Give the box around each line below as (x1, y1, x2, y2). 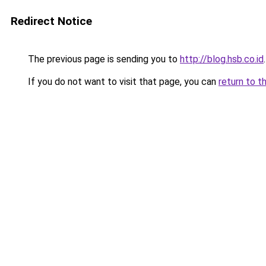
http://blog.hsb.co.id (180, 53, 264, 65)
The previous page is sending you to (26, 53, 180, 65)
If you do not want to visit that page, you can (26, 76, 218, 87)
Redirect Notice (11, 14, 92, 28)
